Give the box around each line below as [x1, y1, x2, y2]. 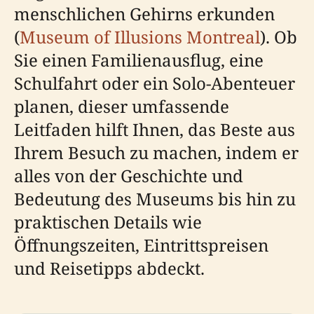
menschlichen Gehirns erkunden [14, 2, 275, 25]
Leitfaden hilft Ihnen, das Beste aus [14, 118, 295, 141]
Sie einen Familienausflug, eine [14, 48, 264, 71]
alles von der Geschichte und [14, 164, 243, 187]
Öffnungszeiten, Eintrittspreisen [14, 233, 268, 257]
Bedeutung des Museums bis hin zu [14, 187, 296, 210]
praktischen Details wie [14, 210, 202, 233]
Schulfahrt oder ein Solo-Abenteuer [14, 71, 295, 95]
